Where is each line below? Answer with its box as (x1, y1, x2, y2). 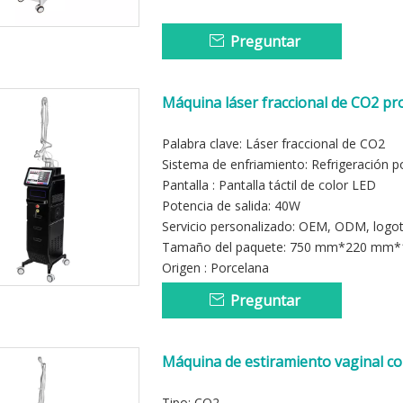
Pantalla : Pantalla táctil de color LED (162, 176, 376, 193)
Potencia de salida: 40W (162, 197, 300, 214)
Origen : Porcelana (162, 259, 269, 276)
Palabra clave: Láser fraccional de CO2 (162, 135, 385, 152)
